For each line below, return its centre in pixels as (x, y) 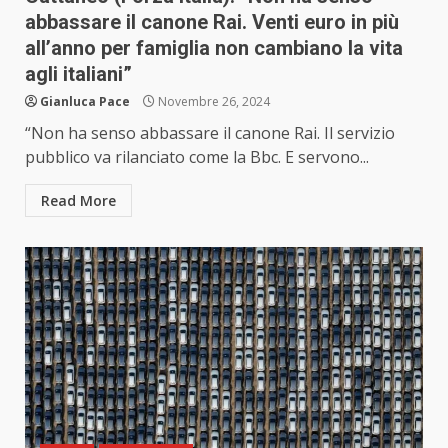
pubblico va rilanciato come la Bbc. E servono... (197, 157)
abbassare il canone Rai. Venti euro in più (212, 22)
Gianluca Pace (85, 102)
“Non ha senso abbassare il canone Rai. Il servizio (210, 133)
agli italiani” (78, 74)
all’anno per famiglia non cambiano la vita (214, 48)
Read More (78, 201)
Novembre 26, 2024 (212, 102)
